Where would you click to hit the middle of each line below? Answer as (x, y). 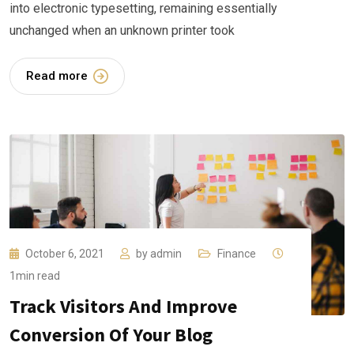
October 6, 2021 (66, 254)
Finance (237, 254)
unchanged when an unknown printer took (122, 30)
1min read (35, 276)
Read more (57, 75)
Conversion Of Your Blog (111, 335)
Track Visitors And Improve (123, 307)
